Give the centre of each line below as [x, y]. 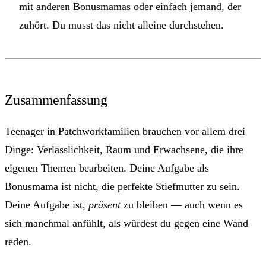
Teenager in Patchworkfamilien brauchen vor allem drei [125, 132]
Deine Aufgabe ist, [47, 205]
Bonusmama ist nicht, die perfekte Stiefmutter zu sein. [122, 187]
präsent [104, 205]
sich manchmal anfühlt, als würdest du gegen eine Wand [126, 224]
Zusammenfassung [56, 100]
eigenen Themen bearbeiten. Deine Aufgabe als [107, 168]
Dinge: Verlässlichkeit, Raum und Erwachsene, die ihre [124, 150]
